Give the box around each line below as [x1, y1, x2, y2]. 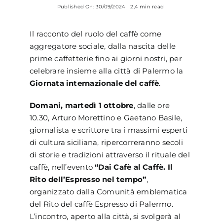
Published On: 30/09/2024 [57, 3, 126, 10]
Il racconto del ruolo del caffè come [29, 29, 162, 38]
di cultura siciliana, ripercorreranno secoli [29, 137, 183, 147]
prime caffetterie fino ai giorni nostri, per [29, 53, 182, 63]
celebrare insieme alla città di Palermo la [29, 66, 184, 75]
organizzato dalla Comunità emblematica [29, 186, 187, 196]
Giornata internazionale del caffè [29, 78, 159, 88]
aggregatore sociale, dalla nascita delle [29, 41, 176, 51]
